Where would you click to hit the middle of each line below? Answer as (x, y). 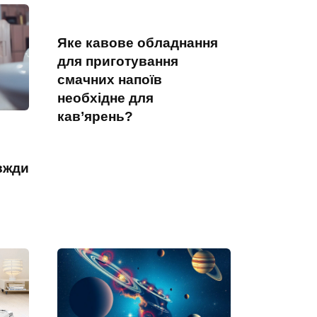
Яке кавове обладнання (138, 43)
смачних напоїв (110, 80)
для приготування (118, 62)
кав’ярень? (95, 117)
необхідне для (105, 98)
